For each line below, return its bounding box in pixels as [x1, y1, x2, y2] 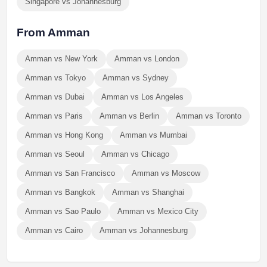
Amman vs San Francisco [25, 169, 115, 178]
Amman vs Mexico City [117, 207, 198, 216]
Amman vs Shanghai [112, 188, 184, 197]
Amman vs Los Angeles [101, 92, 184, 101]
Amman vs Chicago [101, 150, 169, 159]
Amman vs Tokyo [25, 73, 86, 82]
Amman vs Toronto [176, 111, 241, 120]
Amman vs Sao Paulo [25, 207, 101, 216]
